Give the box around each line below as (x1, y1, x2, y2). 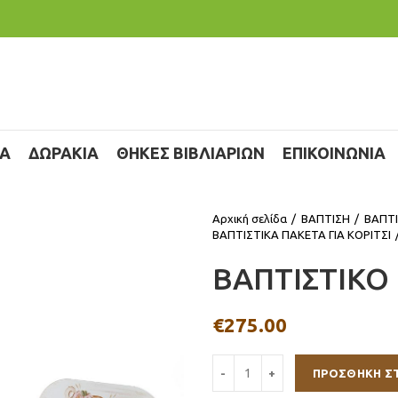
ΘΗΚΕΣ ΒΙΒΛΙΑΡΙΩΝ (116, 143, 265, 162)
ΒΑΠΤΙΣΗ (301, 212, 350, 225)
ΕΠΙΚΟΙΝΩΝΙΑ (283, 143, 386, 162)
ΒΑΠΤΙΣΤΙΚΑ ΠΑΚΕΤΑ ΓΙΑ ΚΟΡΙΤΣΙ (212, 228, 391, 241)
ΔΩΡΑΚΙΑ (28, 143, 99, 162)
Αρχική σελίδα (212, 212, 287, 225)
